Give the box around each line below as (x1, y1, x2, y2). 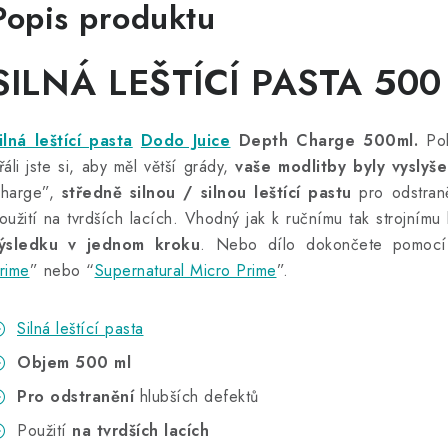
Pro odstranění (17, 385, 134, 409)
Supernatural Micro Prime (94, 259, 277, 283)
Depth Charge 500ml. (230, 129, 419, 153)
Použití (17, 419, 72, 443)
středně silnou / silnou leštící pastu (61, 181, 352, 205)
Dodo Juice (140, 129, 231, 153)
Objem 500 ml (17, 351, 131, 375)
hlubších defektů (134, 385, 259, 409)
